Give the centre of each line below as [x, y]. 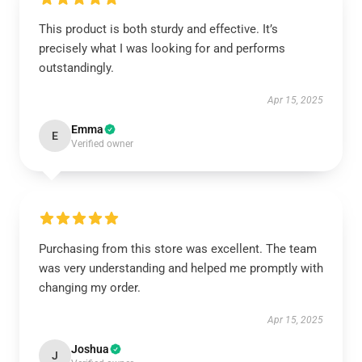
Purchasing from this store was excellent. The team [178, 249]
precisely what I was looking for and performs [162, 48]
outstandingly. [76, 68]
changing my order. [90, 288]
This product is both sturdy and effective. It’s [158, 29]
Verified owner [102, 144]
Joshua [90, 349]
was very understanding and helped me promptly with [181, 268]
